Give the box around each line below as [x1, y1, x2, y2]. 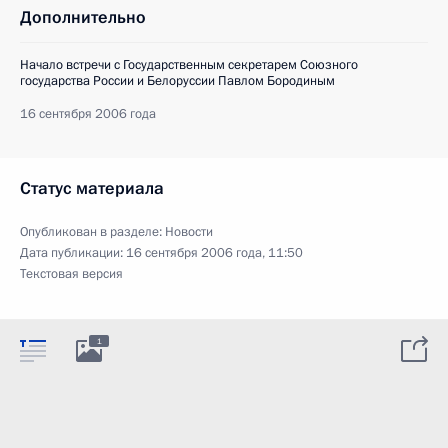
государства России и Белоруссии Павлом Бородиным [20, 71, 335, 90]
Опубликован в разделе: [20, 222, 165, 241]
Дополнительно [20, 5, 146, 29]
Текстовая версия [20, 264, 123, 283]
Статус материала [20, 176, 164, 200]
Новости [165, 222, 213, 241]
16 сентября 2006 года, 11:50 [126, 243, 303, 262]
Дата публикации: [20, 243, 126, 262]
